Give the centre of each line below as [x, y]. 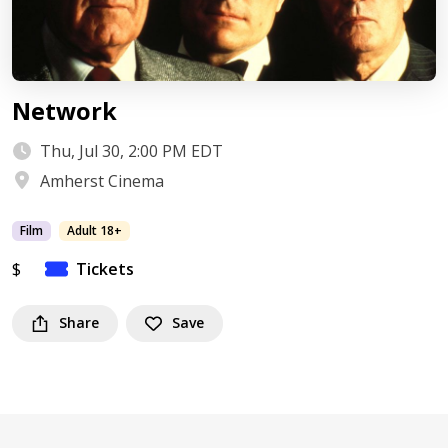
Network [64, 111]
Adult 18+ [94, 231]
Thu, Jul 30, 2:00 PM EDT [131, 151]
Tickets [104, 269]
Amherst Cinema [102, 181]
